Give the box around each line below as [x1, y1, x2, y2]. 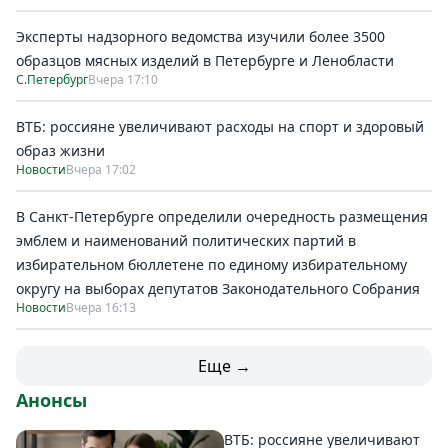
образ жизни [16, 141, 105, 160]
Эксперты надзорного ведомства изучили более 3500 [16, 27, 385, 46]
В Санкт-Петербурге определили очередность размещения [16, 207, 428, 226]
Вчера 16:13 [66, 299, 136, 316]
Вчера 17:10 [88, 71, 158, 88]
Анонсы [16, 388, 87, 412]
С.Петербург [16, 71, 88, 88]
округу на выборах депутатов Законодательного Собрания [16, 279, 420, 298]
